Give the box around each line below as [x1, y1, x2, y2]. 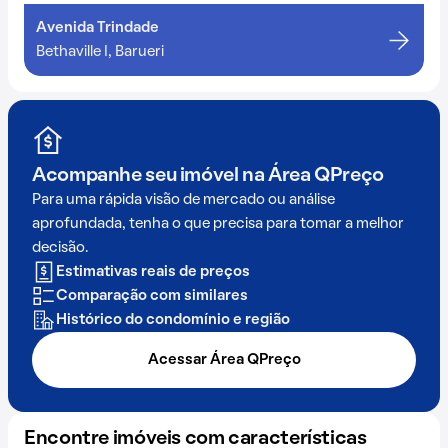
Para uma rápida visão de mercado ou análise [32, 193, 335, 207]
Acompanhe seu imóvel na [32, 167, 268, 185]
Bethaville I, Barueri [36, 45, 164, 59]
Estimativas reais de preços [56, 265, 250, 279]
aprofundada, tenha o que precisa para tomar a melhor [32, 217, 404, 231]
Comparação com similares [56, 289, 248, 303]
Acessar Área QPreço [147, 353, 301, 367]
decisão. [32, 241, 88, 255]
